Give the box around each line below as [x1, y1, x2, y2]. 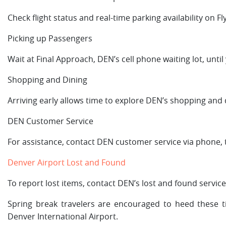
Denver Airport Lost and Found [8, 157, 126, 168]
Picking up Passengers [8, 33, 92, 44]
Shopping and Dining [8, 74, 87, 86]
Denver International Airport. [8, 211, 118, 222]
